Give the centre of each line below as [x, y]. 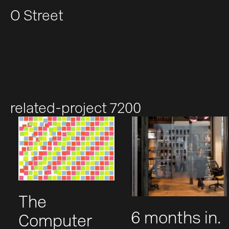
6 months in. [176, 219]
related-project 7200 [76, 109]
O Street [37, 17]
